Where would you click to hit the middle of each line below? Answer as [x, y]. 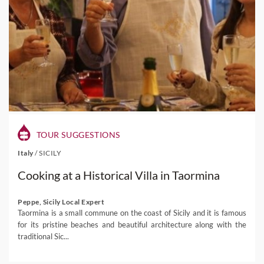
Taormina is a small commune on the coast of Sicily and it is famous [132, 213]
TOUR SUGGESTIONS [77, 135]
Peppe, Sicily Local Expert [61, 202]
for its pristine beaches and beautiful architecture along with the [132, 225]
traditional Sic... [43, 236]
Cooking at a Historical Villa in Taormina [119, 175]
